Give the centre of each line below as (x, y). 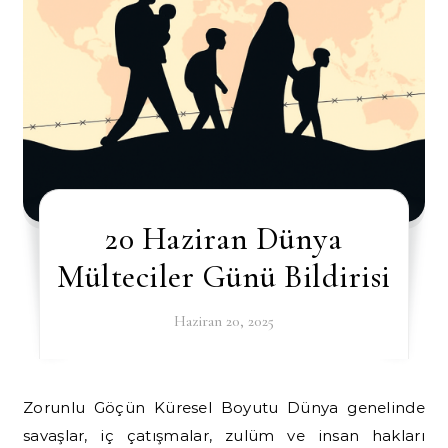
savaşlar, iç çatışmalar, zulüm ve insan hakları (224, 435)
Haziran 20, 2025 (223, 321)
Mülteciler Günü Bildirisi (224, 276)
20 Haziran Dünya (224, 238)
